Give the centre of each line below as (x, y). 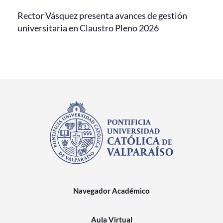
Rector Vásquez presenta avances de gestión (102, 15)
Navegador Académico (111, 190)
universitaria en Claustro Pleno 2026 (88, 28)
